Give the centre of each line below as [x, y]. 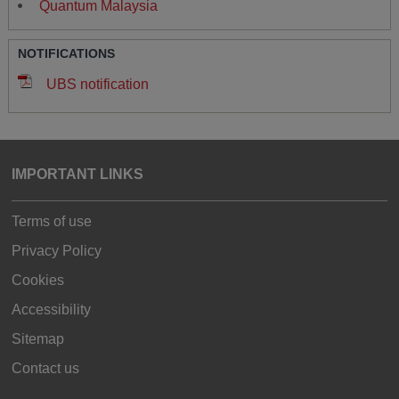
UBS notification [95, 84]
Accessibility [52, 309]
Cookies [38, 280]
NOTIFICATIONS [66, 53]
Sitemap [38, 338]
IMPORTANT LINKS [78, 174]
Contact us [46, 368]
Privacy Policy [57, 250]
